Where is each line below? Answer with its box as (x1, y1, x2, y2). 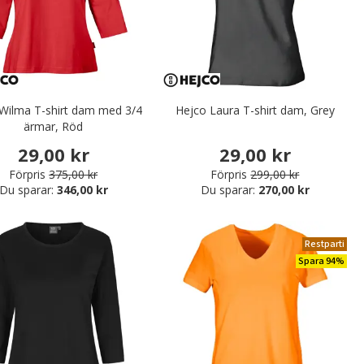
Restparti (305, 236, 344, 251)
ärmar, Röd (24, 119, 84, 135)
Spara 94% (298, 253, 344, 268)
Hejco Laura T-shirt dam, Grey (175, 102, 335, 119)
